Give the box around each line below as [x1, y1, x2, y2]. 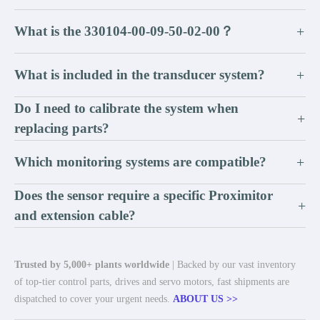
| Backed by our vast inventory [169, 259, 296, 270]
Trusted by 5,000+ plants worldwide [14, 259, 169, 270]
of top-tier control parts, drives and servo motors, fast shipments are [14, 276, 289, 287]
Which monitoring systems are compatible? [14, 154, 266, 169]
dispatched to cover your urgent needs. [14, 294, 173, 304]
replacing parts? [14, 121, 109, 136]
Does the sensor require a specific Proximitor [14, 188, 273, 203]
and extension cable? [14, 208, 136, 223]
